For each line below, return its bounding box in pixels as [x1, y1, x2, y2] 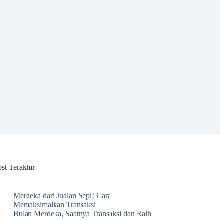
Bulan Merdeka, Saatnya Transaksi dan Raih [13, 209, 152, 218]
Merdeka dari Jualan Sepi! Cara [13, 192, 111, 200]
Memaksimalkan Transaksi [13, 200, 96, 209]
